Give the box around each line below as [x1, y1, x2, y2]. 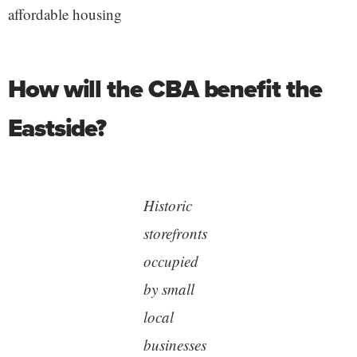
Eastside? [8, 109, 107, 146]
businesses [143, 334, 206, 355]
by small [143, 278, 194, 299]
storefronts [143, 222, 207, 243]
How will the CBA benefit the [8, 70, 322, 107]
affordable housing [8, 3, 122, 24]
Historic [143, 194, 192, 215]
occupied [143, 250, 198, 271]
